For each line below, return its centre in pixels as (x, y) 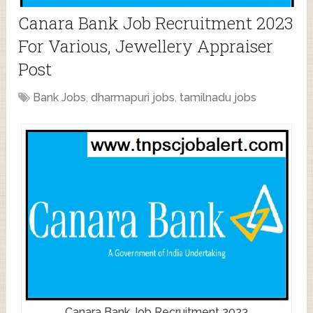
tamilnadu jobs (218, 97)
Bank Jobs (60, 97)
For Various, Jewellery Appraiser (146, 46)
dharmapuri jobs (133, 97)
